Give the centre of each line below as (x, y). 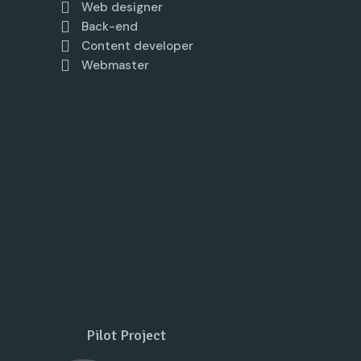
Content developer (138, 46)
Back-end (110, 26)
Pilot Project (127, 335)
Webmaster (116, 65)
